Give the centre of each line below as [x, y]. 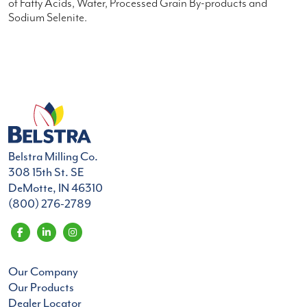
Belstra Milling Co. [53, 157]
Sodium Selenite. [48, 18]
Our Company [43, 272]
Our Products [41, 287]
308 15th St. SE [46, 172]
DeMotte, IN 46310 [56, 188]
